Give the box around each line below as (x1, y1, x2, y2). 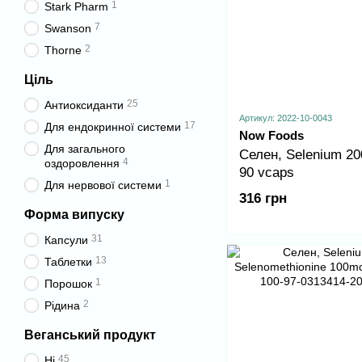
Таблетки (44, 255, 92, 268)
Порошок (44, 277, 92, 290)
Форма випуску (24, 208, 124, 221)
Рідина (44, 299, 80, 312)
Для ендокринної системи (44, 120, 181, 133)
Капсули (44, 234, 88, 246)
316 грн (239, 191, 287, 207)
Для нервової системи (44, 179, 162, 192)
